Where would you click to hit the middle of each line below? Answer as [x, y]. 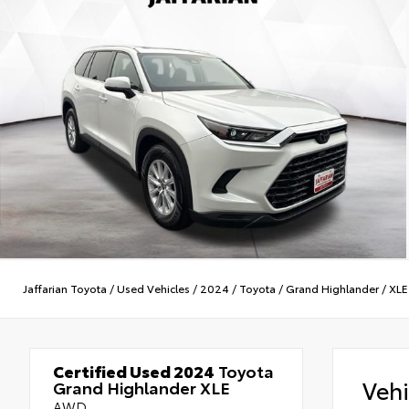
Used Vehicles [153, 288]
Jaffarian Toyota [65, 288]
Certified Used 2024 [134, 370]
